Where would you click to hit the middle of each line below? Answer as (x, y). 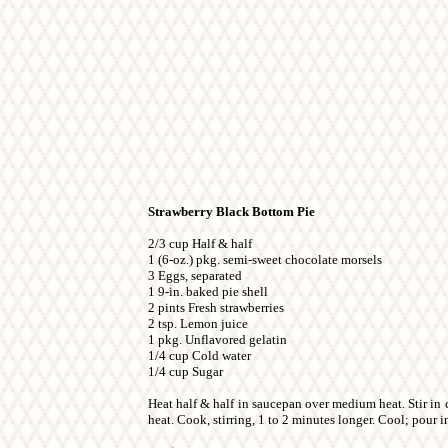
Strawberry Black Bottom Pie (231, 211)
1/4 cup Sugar (185, 371)
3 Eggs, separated (195, 275)
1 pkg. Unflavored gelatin (217, 339)
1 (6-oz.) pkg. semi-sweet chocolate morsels (265, 259)
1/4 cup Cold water (199, 355)
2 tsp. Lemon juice (198, 323)
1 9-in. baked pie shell (208, 291)
